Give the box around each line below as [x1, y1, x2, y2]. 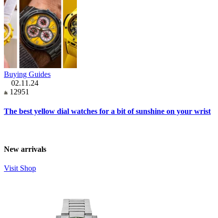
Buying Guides [4, 70, 51, 79]
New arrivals [4, 145, 46, 154]
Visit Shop [4, 164, 36, 173]
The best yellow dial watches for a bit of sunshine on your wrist [4, 107, 211, 115]
